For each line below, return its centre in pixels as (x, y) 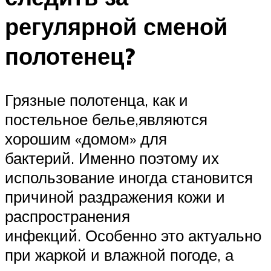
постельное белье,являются (106, 119)
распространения (67, 216)
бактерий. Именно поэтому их (112, 158)
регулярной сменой (116, 27)
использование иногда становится (129, 178)
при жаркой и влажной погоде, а (119, 255)
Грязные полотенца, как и (96, 100)
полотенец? (70, 56)
